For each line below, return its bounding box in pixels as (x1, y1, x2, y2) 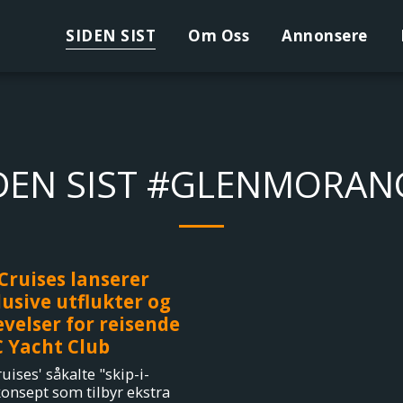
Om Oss (188, 25, 249, 46)
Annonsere (282, 25, 368, 46)
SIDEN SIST (66, 25, 156, 46)
